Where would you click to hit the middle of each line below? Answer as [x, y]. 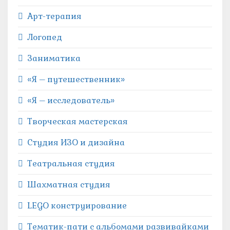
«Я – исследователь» [71, 100]
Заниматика [54, 58]
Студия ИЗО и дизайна [76, 142]
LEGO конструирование [77, 206]
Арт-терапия [54, 16]
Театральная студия [71, 164]
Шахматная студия [69, 185]
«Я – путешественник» [76, 79]
